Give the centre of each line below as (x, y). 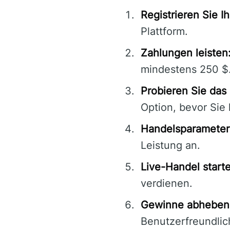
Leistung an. (170, 146)
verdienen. (167, 184)
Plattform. (164, 32)
